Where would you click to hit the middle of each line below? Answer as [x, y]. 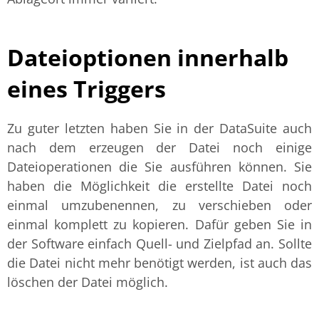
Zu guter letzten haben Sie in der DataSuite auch [159, 129]
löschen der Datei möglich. [88, 282]
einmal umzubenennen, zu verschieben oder [159, 205]
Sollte [295, 244]
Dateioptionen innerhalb [148, 58]
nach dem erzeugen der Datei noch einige [159, 148]
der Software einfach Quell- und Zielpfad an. [143, 244]
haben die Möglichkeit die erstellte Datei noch [159, 186]
